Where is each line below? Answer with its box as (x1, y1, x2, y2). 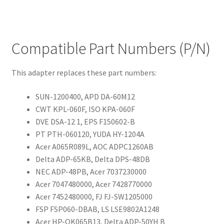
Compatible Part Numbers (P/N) (11, 38, 210, 58)
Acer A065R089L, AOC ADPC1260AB (35, 141, 153, 151)
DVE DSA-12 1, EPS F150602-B (35, 116, 135, 126)
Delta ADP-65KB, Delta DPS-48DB (35, 153, 150, 164)
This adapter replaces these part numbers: (11, 67, 156, 77)
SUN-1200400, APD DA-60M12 (35, 91, 135, 101)
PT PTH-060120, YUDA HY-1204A (35, 128, 144, 139)
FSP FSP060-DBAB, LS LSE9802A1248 (35, 203, 159, 214)
